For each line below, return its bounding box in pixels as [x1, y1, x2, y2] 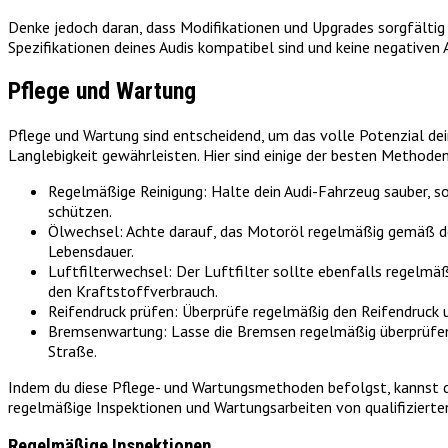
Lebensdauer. [48, 240, 134, 261]
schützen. [48, 200, 112, 221]
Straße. [48, 340, 97, 361]
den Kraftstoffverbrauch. [48, 280, 218, 301]
